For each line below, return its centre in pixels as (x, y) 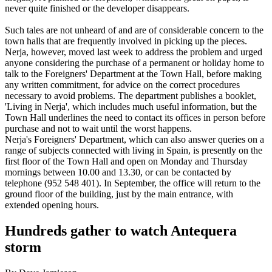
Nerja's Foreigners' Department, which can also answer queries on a (134, 139)
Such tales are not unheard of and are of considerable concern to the (134, 30)
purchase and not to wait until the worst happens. (98, 128)
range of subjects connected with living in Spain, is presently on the (134, 150)
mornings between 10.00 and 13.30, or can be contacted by (118, 172)
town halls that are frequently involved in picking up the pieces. (126, 41)
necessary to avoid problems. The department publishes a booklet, (131, 95)
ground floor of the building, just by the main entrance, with (119, 194)
